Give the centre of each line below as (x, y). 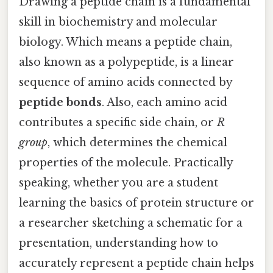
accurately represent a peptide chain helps (136, 263)
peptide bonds (60, 102)
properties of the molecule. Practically (126, 162)
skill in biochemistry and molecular (118, 22)
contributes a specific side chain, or (118, 122)
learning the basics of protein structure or (136, 203)
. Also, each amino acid (165, 102)
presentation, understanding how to (119, 243)
